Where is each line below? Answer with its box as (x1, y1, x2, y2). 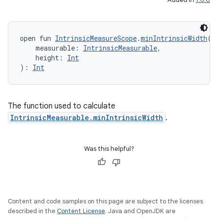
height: (20, 53, 67, 62)
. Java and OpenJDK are (105, 207, 176, 215)
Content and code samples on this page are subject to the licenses (8, 197, 203, 205)
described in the (8, 207, 57, 215)
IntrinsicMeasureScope (55, 34, 137, 43)
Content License (57, 207, 105, 215)
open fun (20, 34, 55, 43)
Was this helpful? (84, 145, 134, 153)
